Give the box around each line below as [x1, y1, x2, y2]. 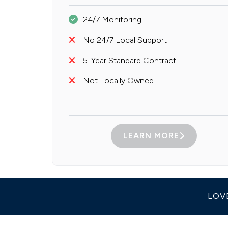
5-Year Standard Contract [82, 55, 176, 66]
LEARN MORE [123, 131, 179, 141]
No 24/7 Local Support [82, 35, 167, 45]
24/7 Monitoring [82, 15, 141, 25]
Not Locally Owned [82, 76, 154, 86]
